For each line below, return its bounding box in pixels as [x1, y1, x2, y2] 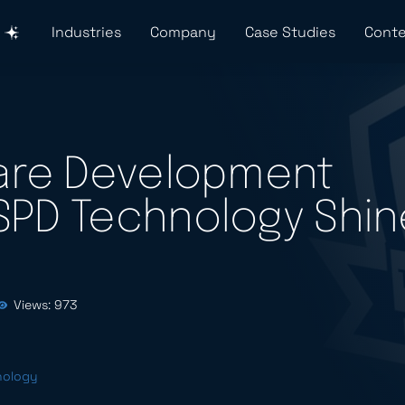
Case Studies [244, 22, 335, 42]
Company [149, 22, 216, 42]
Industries [51, 22, 121, 42]
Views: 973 [14, 297, 77, 313]
